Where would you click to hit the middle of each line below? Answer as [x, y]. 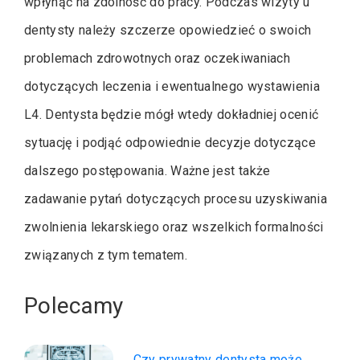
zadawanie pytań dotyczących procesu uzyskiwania [176, 199]
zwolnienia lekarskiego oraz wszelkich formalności [174, 227]
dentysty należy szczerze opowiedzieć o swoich [168, 31]
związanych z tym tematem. [106, 256]
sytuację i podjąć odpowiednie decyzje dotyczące [170, 143]
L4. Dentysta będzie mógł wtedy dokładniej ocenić [172, 115]
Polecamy [74, 306]
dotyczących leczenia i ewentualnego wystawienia [172, 87]
